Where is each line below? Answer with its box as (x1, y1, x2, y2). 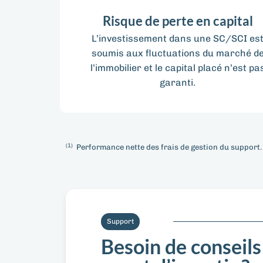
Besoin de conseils (101, 234, 261, 258)
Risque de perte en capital (102, 13, 253, 29)
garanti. (160, 77, 196, 89)
